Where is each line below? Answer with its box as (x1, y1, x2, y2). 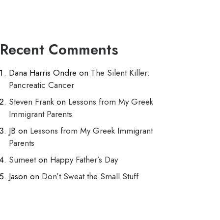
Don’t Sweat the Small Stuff (42, 170, 138, 182)
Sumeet (9, 154, 36, 165)
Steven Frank (9, 96, 54, 108)
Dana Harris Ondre (9, 67, 77, 79)
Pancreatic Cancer (9, 79, 74, 91)
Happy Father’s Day (50, 154, 118, 165)
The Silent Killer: (91, 67, 150, 79)
